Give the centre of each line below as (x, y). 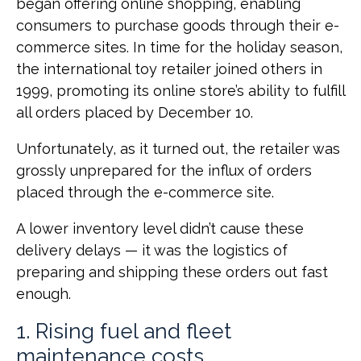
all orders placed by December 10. (135, 112)
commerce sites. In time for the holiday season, (179, 47)
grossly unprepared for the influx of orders (164, 170)
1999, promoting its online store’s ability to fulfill (180, 90)
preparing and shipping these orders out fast (172, 272)
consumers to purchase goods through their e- (178, 25)
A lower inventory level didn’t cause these (160, 228)
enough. (46, 293)
